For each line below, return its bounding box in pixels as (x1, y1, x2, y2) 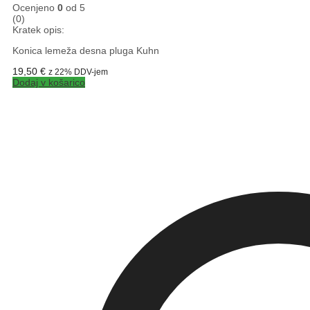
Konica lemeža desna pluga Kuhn (12, 45, 159, 57)
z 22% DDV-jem (48, 67, 108, 77)
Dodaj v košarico (12, 77, 85, 89)
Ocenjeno (12, 2, 57, 14)
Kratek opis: (12, 24, 64, 36)
